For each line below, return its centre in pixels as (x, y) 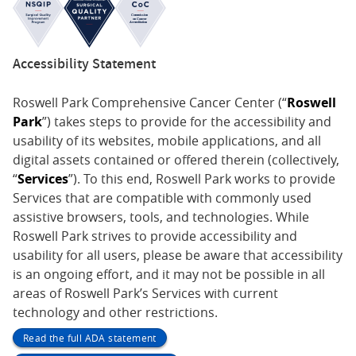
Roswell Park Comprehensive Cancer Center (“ (150, 103)
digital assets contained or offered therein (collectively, (176, 160)
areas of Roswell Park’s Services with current (145, 294)
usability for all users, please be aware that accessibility (178, 255)
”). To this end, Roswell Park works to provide (202, 179)
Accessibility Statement (84, 64)
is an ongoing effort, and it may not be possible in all (169, 275)
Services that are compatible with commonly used (162, 198)
